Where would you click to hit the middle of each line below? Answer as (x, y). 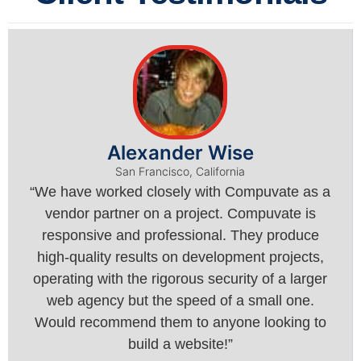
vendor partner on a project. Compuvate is (180, 213)
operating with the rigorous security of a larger (180, 278)
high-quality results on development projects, (180, 257)
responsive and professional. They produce (180, 235)
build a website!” (180, 344)
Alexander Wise (180, 152)
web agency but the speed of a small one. (180, 300)
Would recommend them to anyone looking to (180, 322)
